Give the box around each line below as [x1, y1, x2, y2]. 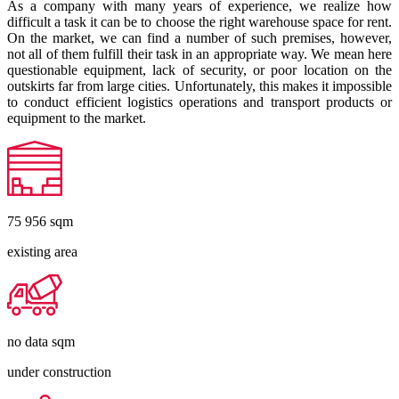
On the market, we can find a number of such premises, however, [7, 30, 392, 46]
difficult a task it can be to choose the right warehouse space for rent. [7, 14, 392, 30]
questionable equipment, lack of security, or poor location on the [7, 62, 392, 78]
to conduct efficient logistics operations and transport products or [7, 94, 392, 110]
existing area [7, 244, 77, 260]
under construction [7, 364, 111, 380]
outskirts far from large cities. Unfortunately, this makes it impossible [7, 78, 392, 94]
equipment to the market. [7, 110, 146, 126]
